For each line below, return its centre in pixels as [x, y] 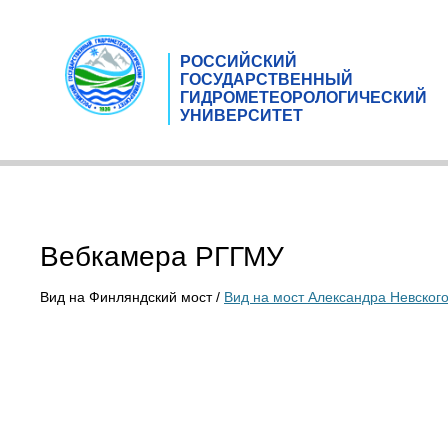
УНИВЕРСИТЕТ [241, 115]
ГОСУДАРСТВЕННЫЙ [266, 79]
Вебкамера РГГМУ [162, 256]
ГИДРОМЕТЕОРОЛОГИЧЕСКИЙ [303, 97]
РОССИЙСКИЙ [238, 61]
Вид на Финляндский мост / [132, 297]
